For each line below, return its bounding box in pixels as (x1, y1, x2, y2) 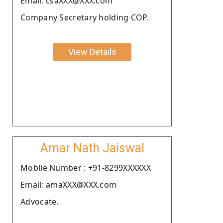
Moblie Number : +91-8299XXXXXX (20, 162, 151, 173)
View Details (68, 46, 116, 57)
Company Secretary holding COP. (20, 11, 149, 23)
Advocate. (20, 196, 59, 207)
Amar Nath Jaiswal (40, 140, 144, 155)
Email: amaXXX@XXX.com (20, 179, 117, 190)
